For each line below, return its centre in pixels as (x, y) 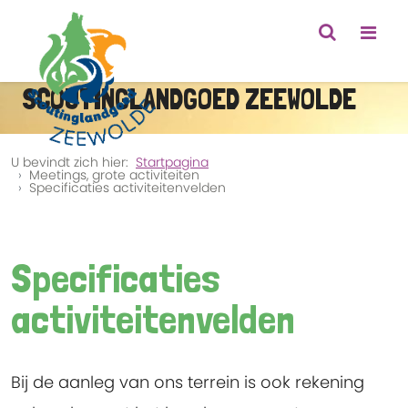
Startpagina (172, 162)
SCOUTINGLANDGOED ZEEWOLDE (189, 100)
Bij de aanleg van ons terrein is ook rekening (188, 382)
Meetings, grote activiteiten (114, 174)
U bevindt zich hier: (73, 162)
